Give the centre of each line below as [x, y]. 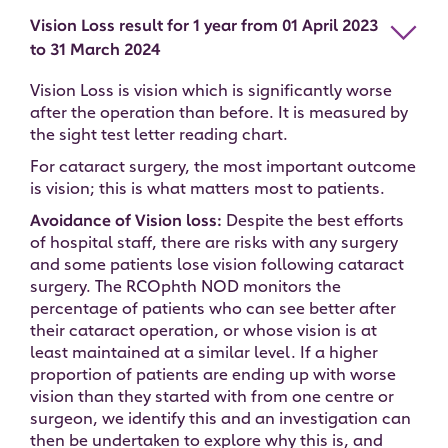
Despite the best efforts [315, 222]
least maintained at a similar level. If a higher [204, 354]
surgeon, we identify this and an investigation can [220, 420]
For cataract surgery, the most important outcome [223, 168]
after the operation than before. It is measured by [219, 114]
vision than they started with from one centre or [212, 398]
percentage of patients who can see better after [213, 310]
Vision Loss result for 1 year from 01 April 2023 [204, 27]
